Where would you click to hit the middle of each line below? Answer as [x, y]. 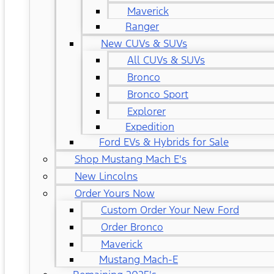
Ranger [142, 26]
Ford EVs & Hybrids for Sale [164, 142]
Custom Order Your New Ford [170, 210]
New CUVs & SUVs [144, 43]
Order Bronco [132, 227]
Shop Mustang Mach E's [131, 159]
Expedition [150, 127]
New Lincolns [106, 176]
